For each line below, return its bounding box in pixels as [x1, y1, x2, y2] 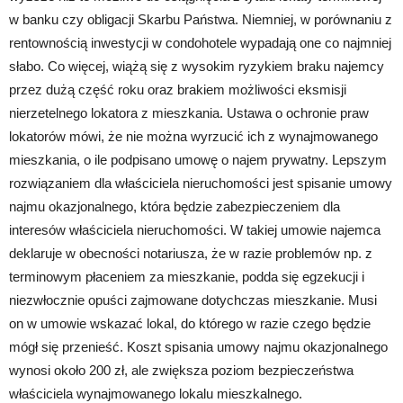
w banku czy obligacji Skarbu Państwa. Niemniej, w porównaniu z [9, 11, 392, 27]
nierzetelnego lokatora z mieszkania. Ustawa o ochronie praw [9, 104, 369, 121]
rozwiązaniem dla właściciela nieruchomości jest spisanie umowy [9, 175, 392, 191]
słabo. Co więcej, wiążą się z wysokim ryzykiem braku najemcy [9, 58, 384, 74]
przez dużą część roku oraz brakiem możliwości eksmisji [9, 81, 346, 97]
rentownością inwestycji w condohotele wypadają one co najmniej [9, 34, 391, 50]
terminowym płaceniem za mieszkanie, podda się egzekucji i [9, 268, 364, 284]
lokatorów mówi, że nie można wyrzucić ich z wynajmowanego [9, 128, 378, 144]
